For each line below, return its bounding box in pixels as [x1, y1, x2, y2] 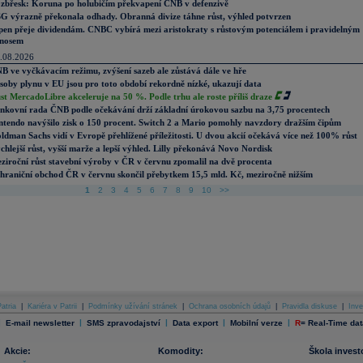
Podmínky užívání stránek [88, 302, 177, 310]
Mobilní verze [229, 318, 283, 327]
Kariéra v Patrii [28, 302, 77, 310]
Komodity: [157, 346, 203, 356]
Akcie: [4, 346, 31, 356]
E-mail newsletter [5, 318, 75, 327]
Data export [172, 318, 218, 327]
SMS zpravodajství [86, 318, 160, 327]
